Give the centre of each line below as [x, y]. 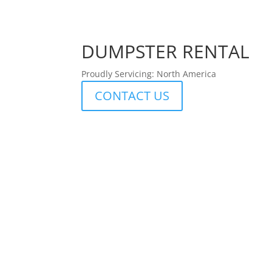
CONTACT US [132, 96]
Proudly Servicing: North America [149, 74]
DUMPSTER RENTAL [166, 52]
